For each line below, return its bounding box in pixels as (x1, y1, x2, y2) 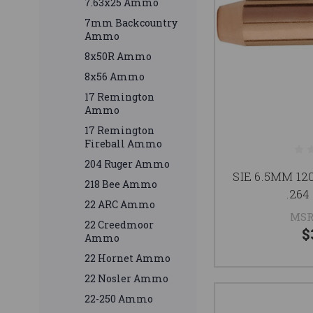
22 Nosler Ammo (85, 272, 168, 286)
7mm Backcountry (85, 16, 177, 30)
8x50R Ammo (85, 50, 152, 64)
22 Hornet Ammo (85, 252, 170, 265)
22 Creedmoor (85, 218, 154, 232)
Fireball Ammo (85, 137, 162, 151)
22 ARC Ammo (85, 198, 155, 212)
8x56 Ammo (85, 70, 145, 84)
